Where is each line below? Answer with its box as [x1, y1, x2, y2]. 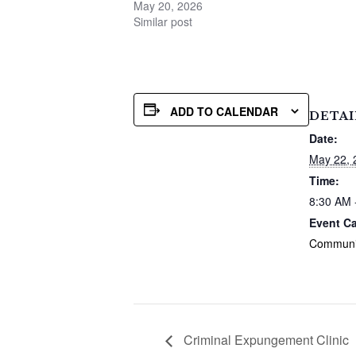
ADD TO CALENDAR [170, 103, 278, 119]
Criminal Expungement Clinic [180, 330, 349, 349]
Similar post [133, 14, 192, 30]
